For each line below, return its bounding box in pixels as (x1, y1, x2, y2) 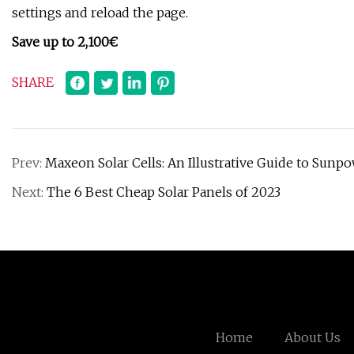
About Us (284, 330, 341, 346)
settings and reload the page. (12, 5, 188, 21)
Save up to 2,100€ (12, 34, 118, 51)
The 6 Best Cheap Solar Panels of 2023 (47, 184, 281, 201)
